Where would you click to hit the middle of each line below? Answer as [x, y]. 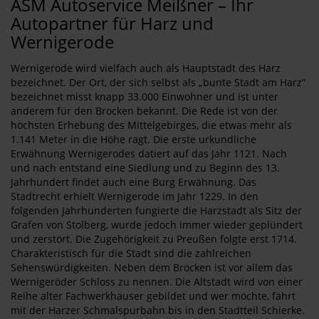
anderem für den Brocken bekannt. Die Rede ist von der [144, 111]
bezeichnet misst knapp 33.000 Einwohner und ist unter [145, 96]
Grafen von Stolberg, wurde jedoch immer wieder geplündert [157, 225]
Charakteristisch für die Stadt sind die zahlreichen [131, 253]
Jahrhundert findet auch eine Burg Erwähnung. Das [134, 182]
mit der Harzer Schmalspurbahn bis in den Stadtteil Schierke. [158, 310]
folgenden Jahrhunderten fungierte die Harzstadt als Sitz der [156, 210]
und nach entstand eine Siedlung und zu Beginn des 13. [145, 168]
